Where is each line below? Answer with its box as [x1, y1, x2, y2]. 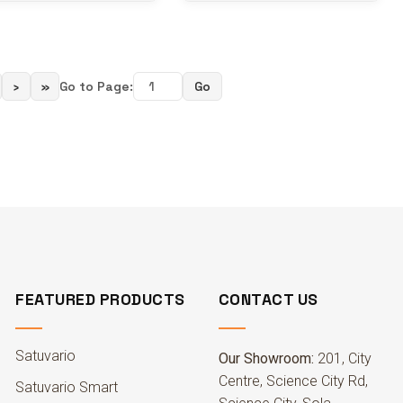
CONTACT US [218, 290, 318, 309]
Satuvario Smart [15, 379, 119, 396]
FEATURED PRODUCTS [15, 290, 185, 309]
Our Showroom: [218, 350, 314, 367]
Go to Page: [59, 78, 133, 94]
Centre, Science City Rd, [218, 372, 368, 390]
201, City [313, 350, 372, 367]
